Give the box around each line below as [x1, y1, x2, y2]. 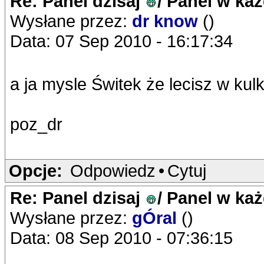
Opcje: [9, 161, 62, 180]
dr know [132, 11, 203, 31]
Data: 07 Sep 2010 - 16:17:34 [10, 31, 233, 51]
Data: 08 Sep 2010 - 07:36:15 [10, 228, 233, 247]
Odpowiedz [70, 161, 156, 180]
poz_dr [10, 114, 62, 134]
